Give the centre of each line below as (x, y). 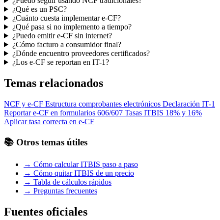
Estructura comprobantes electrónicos (103, 104)
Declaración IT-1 (189, 104)
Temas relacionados (54, 83)
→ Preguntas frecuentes (60, 191)
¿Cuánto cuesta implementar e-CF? (66, 18)
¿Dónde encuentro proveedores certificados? (81, 54)
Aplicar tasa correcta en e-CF (49, 121)
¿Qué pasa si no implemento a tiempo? (72, 27)
